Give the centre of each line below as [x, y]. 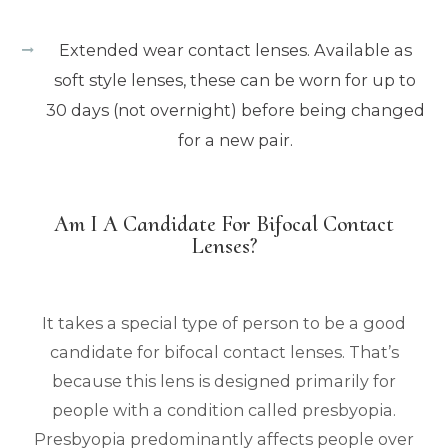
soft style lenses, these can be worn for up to [235, 79]
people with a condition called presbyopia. [224, 409]
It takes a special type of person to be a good [224, 322]
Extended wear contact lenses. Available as [235, 49]
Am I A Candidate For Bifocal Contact [224, 223]
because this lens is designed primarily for [224, 380]
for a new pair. [235, 139]
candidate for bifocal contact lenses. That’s [224, 351]
